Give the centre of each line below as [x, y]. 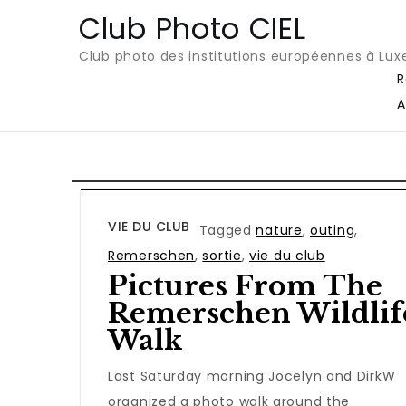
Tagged [227, 230]
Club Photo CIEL [193, 28]
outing [333, 230]
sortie [222, 255]
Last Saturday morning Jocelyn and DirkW [252, 376]
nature [279, 230]
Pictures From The [245, 285]
